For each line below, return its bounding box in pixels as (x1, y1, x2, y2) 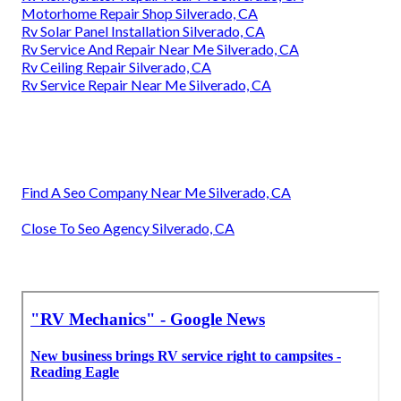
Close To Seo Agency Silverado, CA (21, 219, 235, 237)
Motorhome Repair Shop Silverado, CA (21, 4, 258, 22)
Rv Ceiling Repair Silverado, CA (21, 58, 211, 76)
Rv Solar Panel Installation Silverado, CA (21, 22, 265, 40)
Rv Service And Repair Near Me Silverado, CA (21, 40, 299, 58)
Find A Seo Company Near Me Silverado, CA (21, 183, 291, 201)
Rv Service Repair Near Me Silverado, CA (21, 76, 271, 94)
